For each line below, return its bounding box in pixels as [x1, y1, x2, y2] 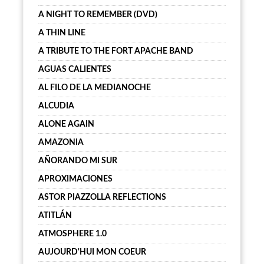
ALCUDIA [38, 102, 74, 110]
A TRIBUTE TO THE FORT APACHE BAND [38, 47, 193, 55]
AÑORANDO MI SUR [38, 157, 117, 165]
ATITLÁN [38, 212, 72, 220]
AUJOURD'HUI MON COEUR [38, 248, 146, 256]
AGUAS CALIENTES [38, 65, 111, 74]
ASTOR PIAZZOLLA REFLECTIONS [38, 193, 166, 202]
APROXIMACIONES [38, 175, 113, 183]
